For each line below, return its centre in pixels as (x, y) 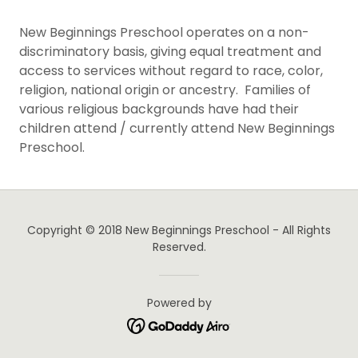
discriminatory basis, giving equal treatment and (170, 52)
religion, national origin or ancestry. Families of (165, 90)
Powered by (179, 303)
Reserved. (179, 247)
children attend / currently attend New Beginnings (177, 128)
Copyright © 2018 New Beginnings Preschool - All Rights (179, 230)
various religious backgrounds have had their (159, 109)
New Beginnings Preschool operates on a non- (164, 32)
